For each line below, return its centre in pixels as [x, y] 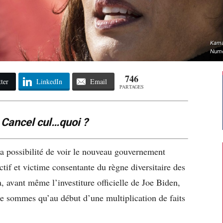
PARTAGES [131, 86]
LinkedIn [49, 81]
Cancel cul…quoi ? [45, 122]
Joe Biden [160, 182]
